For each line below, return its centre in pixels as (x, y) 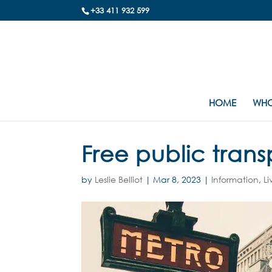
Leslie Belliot (119, 179)
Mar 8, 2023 (177, 179)
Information (235, 179)
